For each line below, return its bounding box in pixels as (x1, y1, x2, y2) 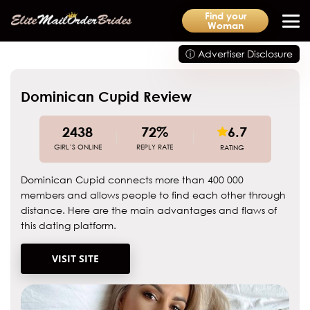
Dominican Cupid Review (21, 88, 192, 104)
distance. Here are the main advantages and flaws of (21, 204, 277, 216)
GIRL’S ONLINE (53, 143, 102, 151)
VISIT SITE (52, 252, 99, 265)
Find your (204, 10, 246, 21)
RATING (220, 143, 245, 152)
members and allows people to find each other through (21, 189, 286, 201)
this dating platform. (21, 219, 116, 231)
